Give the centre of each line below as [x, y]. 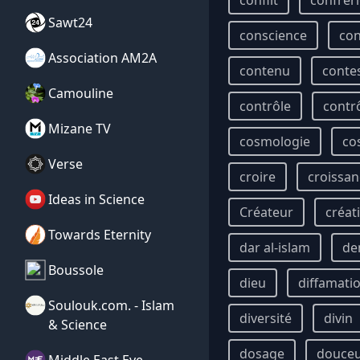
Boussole [76, 270]
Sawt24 [70, 22]
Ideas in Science [96, 199]
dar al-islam [275, 247]
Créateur [266, 212]
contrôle [265, 106]
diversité [266, 318]
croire [258, 177]
